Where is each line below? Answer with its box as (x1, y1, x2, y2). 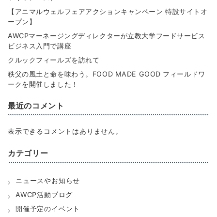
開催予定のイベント (15, 204, 80, 213)
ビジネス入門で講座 (8, 42, 72, 50)
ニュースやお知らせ (15, 176, 80, 185)
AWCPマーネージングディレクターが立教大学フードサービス (8, 31, 205, 40)
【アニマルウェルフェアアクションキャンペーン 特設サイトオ (8, 7, 208, 16)
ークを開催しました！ (8, 80, 78, 89)
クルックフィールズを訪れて (8, 56, 100, 64)
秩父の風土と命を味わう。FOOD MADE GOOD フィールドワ (8, 70, 205, 78)
